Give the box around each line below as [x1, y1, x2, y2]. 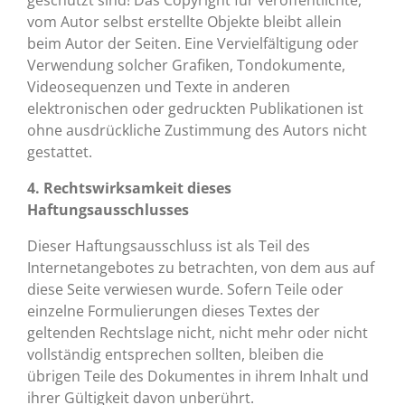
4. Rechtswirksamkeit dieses [27, 178, 231, 198]
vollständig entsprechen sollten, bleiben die [27, 344, 324, 364]
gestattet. [27, 142, 92, 162]
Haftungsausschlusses [27, 200, 189, 220]
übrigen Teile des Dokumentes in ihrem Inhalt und [27, 366, 369, 386]
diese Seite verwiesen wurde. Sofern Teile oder [27, 279, 344, 299]
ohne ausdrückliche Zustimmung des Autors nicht [27, 120, 367, 140]
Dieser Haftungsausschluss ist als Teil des [27, 236, 310, 256]
